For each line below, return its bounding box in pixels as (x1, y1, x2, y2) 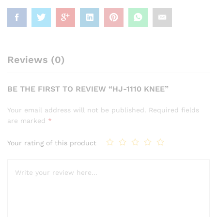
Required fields (149, 106, 199, 114)
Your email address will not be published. (7, 106, 146, 114)
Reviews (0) (7, 54, 65, 66)
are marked (7, 117, 48, 125)
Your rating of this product (7, 139, 96, 147)
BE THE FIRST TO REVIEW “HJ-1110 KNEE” (7, 84, 169, 94)
